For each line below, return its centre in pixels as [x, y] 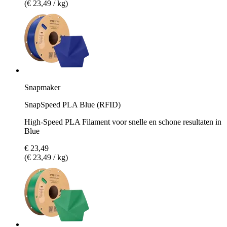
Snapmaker [42, 87]
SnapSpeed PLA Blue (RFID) [72, 104]
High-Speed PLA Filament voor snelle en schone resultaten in [123, 122]
